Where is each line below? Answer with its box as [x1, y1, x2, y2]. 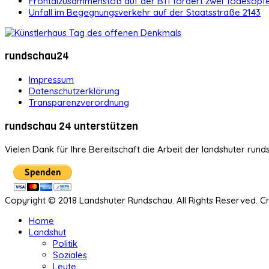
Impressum [29, 73, 74, 85]
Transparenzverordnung [29, 96, 129, 108]
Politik [53, 238, 77, 250]
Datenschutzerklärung [29, 85, 119, 97]
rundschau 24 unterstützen [5, 118, 138, 133]
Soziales [53, 249, 87, 261]
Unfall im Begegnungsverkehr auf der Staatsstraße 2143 [29, 6, 261, 18]
